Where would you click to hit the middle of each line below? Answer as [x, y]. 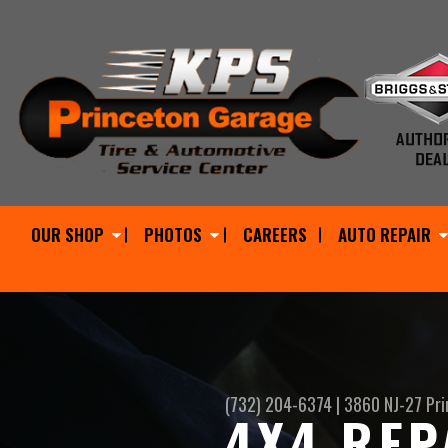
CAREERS [274, 234]
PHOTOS [173, 234]
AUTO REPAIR [384, 234]
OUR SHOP [67, 234]
